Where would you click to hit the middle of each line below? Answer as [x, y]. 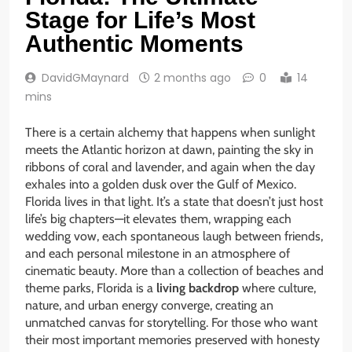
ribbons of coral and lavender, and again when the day [170, 167]
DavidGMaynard [85, 78]
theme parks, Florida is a [91, 288]
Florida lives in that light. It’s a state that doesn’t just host [174, 202]
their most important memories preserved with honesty [172, 340]
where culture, [277, 288]
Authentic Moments [134, 44]
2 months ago [192, 78]
